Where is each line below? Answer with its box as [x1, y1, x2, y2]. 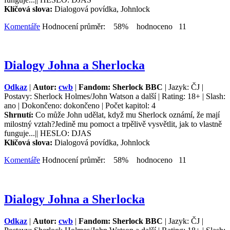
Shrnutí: [4, 110, 35, 120]
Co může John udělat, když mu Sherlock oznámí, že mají [35, 110, 220, 120]
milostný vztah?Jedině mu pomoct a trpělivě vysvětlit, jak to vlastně [4, 120, 222, 129]
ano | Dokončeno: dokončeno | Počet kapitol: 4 [4, 101, 156, 110]
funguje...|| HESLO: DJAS [4, 129, 91, 138]
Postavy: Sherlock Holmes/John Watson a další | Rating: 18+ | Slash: [4, 92, 225, 101]
